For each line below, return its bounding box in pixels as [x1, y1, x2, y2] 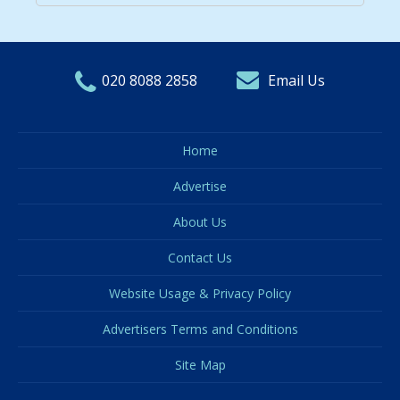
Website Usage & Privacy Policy [109, 284, 291, 302]
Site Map [174, 355, 226, 373]
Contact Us [168, 248, 232, 266]
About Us [173, 212, 227, 230]
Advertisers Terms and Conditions [102, 320, 298, 337]
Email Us [268, 70, 325, 90]
